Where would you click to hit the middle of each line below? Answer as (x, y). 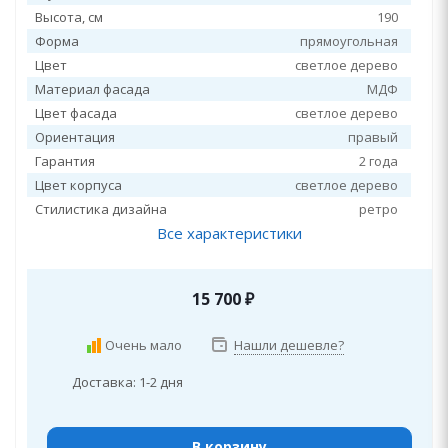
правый (373, 137)
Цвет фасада (76, 113)
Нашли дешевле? (288, 345)
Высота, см (69, 17)
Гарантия (65, 161)
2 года (378, 161)
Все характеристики (229, 233)
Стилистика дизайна (101, 209)
